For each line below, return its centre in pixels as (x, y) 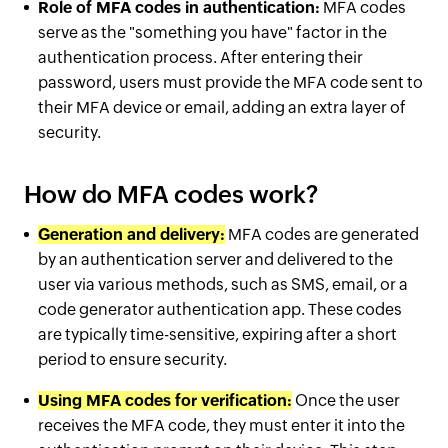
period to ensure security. (132, 359)
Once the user (346, 400)
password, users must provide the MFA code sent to (230, 82)
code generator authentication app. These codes (220, 309)
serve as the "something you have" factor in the (212, 32)
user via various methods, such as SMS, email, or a (223, 284)
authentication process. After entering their (200, 57)
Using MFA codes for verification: (165, 400)
